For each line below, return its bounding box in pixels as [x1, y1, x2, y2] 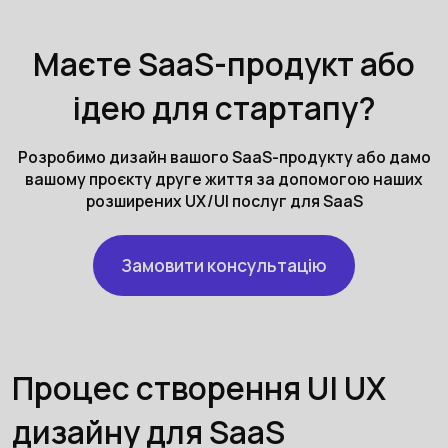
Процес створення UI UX [11, 366, 386, 410]
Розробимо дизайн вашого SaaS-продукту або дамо [17, 145, 431, 168]
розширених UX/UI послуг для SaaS [85, 189, 363, 212]
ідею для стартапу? [72, 85, 376, 129]
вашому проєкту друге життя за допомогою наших [25, 167, 423, 190]
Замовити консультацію [121, 253, 327, 277]
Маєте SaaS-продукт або [33, 41, 415, 85]
